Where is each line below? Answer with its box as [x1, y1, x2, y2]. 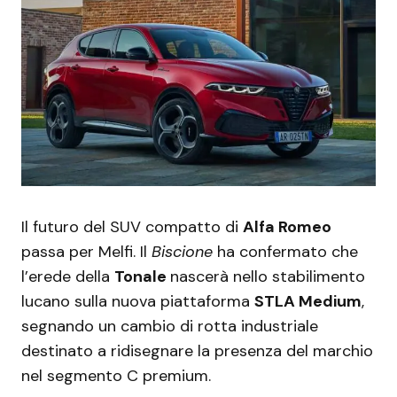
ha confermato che [213, 241, 358, 263]
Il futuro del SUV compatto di [21, 216, 243, 238]
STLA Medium [254, 291, 362, 313]
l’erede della [21, 266, 114, 288]
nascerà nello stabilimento [170, 266, 365, 288]
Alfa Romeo [243, 216, 331, 238]
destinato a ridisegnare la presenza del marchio [21, 340, 373, 362]
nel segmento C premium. [21, 365, 211, 387]
